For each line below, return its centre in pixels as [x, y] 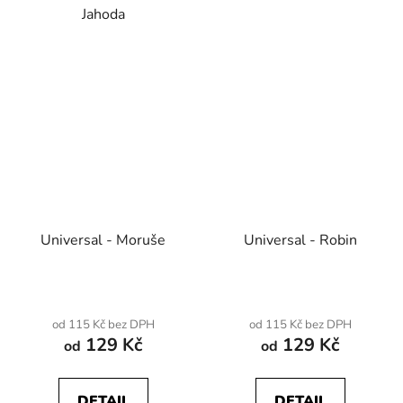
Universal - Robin [300, 241]
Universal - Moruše [103, 241]
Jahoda [103, 14]
